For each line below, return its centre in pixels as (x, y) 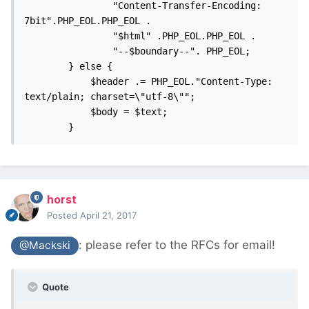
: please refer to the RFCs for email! (177, 245)
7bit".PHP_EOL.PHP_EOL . (90, 21)
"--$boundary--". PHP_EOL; (68, 51)
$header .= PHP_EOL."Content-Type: (57, 82)
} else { (46, 67)
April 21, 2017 (108, 216)
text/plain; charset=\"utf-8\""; (112, 97)
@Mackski (45, 246)
